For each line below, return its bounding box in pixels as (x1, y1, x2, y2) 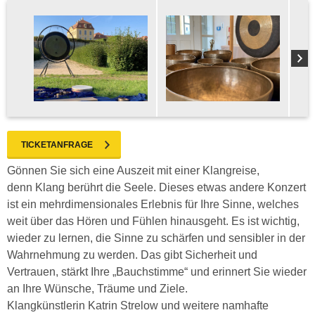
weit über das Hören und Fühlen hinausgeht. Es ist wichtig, (7, 215, 300, 227)
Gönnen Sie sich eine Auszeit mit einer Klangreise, (7, 165, 259, 176)
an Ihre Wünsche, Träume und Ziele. (7, 283, 188, 295)
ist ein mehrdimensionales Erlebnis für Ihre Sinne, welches (7, 198, 299, 210)
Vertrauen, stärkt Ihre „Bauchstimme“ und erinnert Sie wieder (7, 266, 307, 278)
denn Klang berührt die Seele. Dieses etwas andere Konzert (7, 181, 306, 193)
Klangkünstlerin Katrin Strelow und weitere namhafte (7, 300, 269, 311)
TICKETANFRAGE (21, 140, 93, 150)
